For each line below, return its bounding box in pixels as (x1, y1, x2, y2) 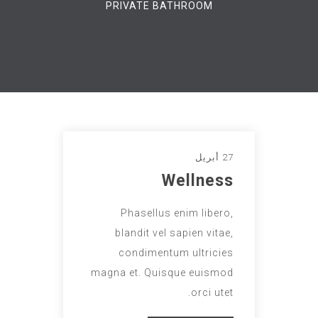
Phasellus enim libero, (121, 207, 234, 219)
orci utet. (191, 287, 234, 298)
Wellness (162, 171, 234, 190)
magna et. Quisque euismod (91, 267, 234, 278)
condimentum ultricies (119, 247, 234, 258)
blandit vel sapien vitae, (115, 227, 234, 238)
